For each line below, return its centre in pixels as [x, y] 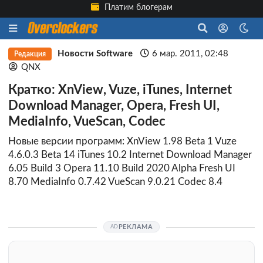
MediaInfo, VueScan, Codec [87, 122]
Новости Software [95, 54]
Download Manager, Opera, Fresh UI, [114, 106]
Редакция [30, 54]
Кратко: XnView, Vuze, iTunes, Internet [120, 90]
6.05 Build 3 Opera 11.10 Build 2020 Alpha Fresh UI [122, 168]
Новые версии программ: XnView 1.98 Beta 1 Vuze [122, 141]
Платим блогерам [137, 8]
